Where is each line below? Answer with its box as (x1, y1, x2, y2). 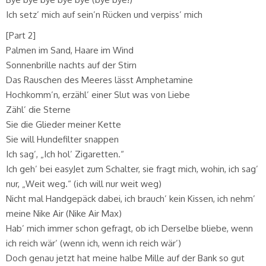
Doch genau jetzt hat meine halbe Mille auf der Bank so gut (6, 252, 245, 264)
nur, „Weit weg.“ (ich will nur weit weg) (6, 178, 161, 189)
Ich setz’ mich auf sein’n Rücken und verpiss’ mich (6, 8, 202, 20)
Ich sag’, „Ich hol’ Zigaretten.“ (6, 148, 124, 160)
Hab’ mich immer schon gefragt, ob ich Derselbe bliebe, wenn (6, 222, 253, 234)
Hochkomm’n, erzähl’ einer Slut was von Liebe (6, 88, 190, 100)
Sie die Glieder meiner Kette (6, 118, 121, 130)
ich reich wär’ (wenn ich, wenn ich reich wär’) (6, 237, 181, 249)
